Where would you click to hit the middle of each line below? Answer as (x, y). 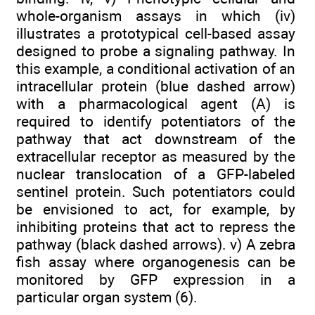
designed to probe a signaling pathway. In (156, 51)
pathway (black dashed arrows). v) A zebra (156, 244)
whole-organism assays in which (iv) (156, 15)
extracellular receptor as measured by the (156, 156)
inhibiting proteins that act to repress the (156, 226)
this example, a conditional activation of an (156, 68)
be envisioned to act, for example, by (156, 209)
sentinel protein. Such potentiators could (156, 191)
